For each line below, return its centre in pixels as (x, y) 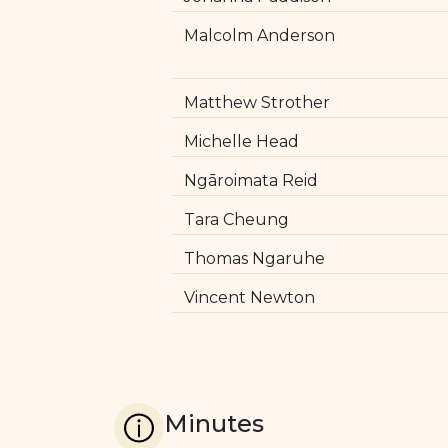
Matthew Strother (257, 102)
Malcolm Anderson (259, 35)
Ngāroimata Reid (251, 180)
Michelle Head (241, 141)
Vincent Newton (249, 297)
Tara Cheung (236, 219)
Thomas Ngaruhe (254, 258)
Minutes (214, 423)
